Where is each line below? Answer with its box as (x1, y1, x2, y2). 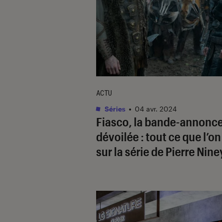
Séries (103, 104, 125, 113)
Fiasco (96, 114, 129, 129)
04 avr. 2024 (135, 104, 177, 113)
